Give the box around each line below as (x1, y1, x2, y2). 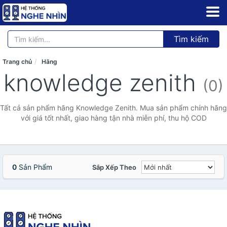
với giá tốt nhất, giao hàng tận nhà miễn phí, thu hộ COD (20, 113, 207, 122)
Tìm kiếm (174, 34, 209, 44)
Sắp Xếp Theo (92, 163, 136, 171)
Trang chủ (3, 58, 32, 65)
